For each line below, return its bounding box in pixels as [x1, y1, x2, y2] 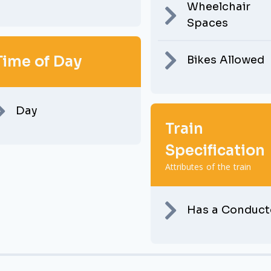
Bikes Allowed [187, 53, 265, 67]
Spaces [187, 16, 229, 30]
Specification [165, 142, 266, 160]
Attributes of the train [165, 161, 252, 172]
